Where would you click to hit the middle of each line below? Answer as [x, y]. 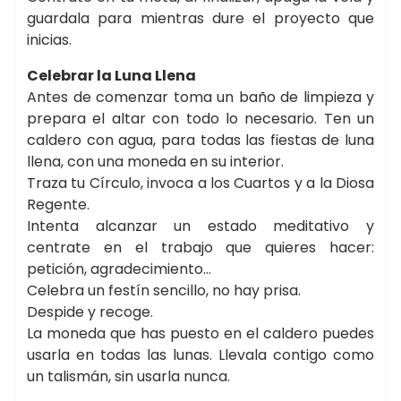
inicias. [49, 40]
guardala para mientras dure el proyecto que [200, 18]
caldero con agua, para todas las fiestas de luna [200, 140]
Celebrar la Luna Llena [111, 76]
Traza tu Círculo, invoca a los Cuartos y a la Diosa [200, 183]
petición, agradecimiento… [119, 269]
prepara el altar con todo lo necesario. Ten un [200, 119]
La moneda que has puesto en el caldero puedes [200, 333]
